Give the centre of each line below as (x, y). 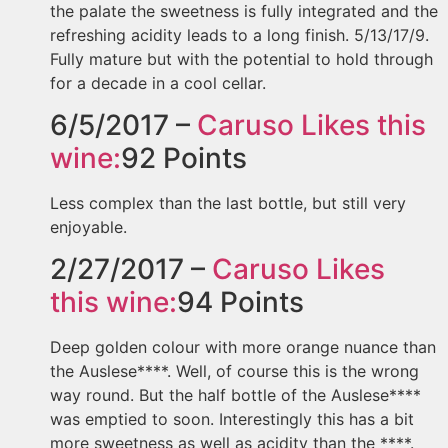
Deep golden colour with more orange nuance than (243, 347)
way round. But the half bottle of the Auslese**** (235, 395)
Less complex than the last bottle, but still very (228, 203)
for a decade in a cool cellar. (158, 82)
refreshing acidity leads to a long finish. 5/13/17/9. (239, 34)
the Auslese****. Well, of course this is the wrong (234, 371)
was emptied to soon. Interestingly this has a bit (232, 419)
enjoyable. (88, 227)
